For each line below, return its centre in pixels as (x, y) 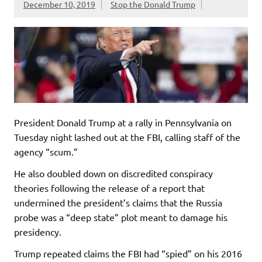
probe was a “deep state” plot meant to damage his (121, 217)
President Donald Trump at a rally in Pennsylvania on (123, 122)
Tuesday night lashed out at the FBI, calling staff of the (127, 137)
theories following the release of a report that (109, 187)
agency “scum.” (46, 151)
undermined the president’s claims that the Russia (118, 202)
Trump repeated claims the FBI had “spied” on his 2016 (128, 253)
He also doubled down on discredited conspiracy (113, 173)
